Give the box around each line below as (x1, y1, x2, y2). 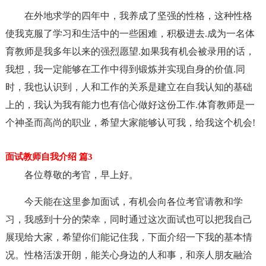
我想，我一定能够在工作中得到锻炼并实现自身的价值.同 (5, 64, 245, 74)
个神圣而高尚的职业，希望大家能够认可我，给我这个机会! (5, 118, 255, 128)
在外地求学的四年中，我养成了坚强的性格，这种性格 (24, 11, 252, 21)
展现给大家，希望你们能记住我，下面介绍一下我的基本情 (5, 232, 252, 242)
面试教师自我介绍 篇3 (5, 152, 93, 161)
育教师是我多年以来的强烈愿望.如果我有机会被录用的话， (5, 46, 255, 56)
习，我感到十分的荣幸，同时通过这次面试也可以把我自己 (5, 214, 252, 224)
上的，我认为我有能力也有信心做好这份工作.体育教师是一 (5, 100, 255, 110)
